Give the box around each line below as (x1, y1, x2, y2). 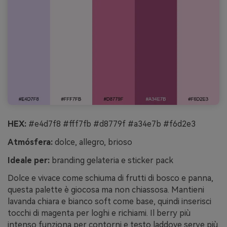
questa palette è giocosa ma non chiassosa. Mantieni (8, 185, 204, 195)
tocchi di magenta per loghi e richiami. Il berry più (8, 208, 191, 218)
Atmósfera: (8, 137, 53, 147)
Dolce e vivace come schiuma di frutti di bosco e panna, (8, 173, 213, 183)
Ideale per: (8, 155, 50, 165)
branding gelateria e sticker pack (50, 155, 173, 165)
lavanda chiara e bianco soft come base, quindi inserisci (8, 197, 211, 207)
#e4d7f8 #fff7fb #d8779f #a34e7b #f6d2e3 (26, 119, 196, 129)
